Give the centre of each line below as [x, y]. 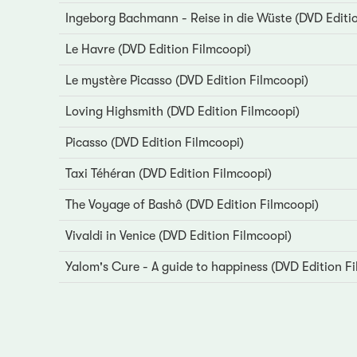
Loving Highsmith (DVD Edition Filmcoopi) [182, 112]
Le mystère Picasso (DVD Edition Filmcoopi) [186, 81]
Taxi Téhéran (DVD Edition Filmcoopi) [168, 174]
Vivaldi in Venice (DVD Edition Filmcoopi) [178, 236]
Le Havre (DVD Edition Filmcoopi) [158, 50]
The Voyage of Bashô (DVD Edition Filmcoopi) [192, 205]
